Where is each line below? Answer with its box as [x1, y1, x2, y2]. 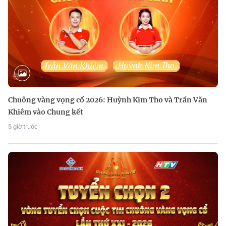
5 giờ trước [8, 122, 38, 130]
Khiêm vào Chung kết [8, 107, 83, 117]
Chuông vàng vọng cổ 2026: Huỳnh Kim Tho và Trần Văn [8, 95, 207, 104]
